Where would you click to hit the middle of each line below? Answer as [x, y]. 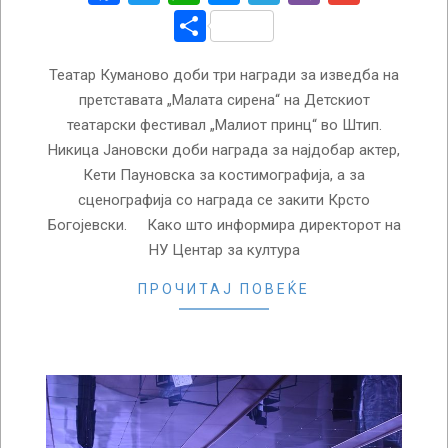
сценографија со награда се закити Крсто [224, 200]
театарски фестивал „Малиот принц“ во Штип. [224, 125]
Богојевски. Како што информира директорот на [224, 225]
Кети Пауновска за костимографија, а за [224, 175]
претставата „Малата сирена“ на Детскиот [224, 100]
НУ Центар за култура [224, 250]
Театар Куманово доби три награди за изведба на [224, 75]
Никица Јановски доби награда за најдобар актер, [224, 150]
